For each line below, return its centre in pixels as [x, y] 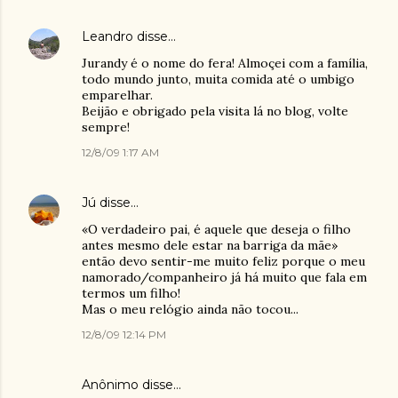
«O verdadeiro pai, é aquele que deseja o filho [216, 229]
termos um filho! [131, 293]
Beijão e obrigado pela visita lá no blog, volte [215, 111]
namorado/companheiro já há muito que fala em [224, 277]
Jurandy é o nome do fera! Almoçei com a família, [225, 63]
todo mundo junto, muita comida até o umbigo [218, 79]
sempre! [106, 127]
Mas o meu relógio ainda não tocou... [190, 309]
